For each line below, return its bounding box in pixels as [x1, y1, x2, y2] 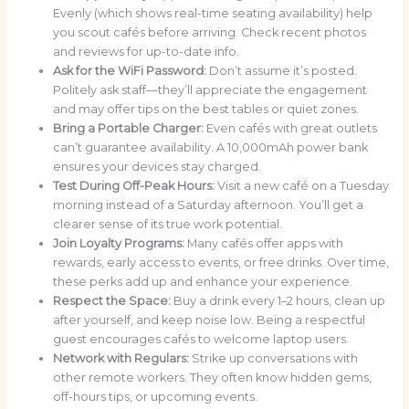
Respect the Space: [52, 294, 171, 309]
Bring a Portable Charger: [52, 121, 204, 136]
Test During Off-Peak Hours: [52, 179, 215, 194]
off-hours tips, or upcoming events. [52, 390, 257, 404]
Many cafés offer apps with [184, 236, 343, 251]
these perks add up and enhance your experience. [52, 275, 352, 289]
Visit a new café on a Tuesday [214, 179, 389, 194]
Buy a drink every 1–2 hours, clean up [170, 294, 385, 309]
